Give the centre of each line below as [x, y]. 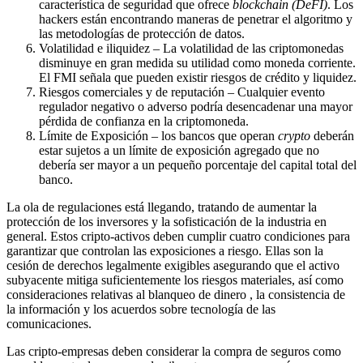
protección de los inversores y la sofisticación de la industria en [167, 221]
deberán [332, 135]
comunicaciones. [49, 323]
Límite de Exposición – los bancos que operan [158, 135]
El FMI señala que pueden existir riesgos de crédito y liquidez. [198, 77]
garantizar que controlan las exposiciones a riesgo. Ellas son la [165, 250]
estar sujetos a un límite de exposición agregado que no [179, 150]
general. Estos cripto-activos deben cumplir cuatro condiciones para [178, 236]
